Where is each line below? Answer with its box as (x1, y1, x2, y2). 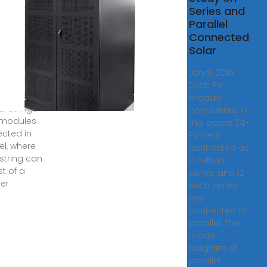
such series (188, 179, 237, 191)
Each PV (188, 79, 222, 91)
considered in (188, 104, 247, 116)
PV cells (188, 129, 221, 141)
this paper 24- (188, 117, 249, 129)
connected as (188, 142, 249, 154)
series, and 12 (188, 167, 244, 179)
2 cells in (188, 154, 225, 166)
